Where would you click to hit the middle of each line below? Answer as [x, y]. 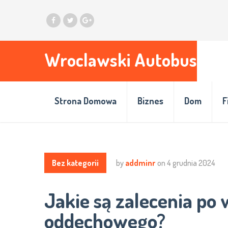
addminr [140, 163]
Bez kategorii [75, 163]
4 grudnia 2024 [191, 163]
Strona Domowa [85, 101]
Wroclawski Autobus [121, 60]
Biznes [150, 101]
